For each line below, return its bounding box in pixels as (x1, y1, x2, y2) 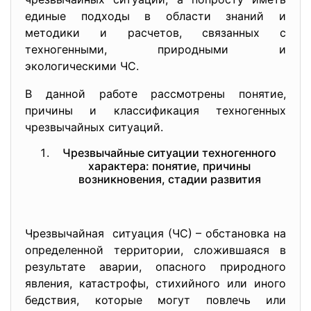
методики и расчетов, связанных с (25, 26, 286, 40)
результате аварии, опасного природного (25, 260, 286, 274)
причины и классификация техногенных (25, 103, 286, 117)
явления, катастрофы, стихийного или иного (25, 276, 286, 290)
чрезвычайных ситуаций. (25, 120, 163, 134)
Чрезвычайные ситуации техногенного (62, 146, 276, 160)
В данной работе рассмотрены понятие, (25, 87, 286, 101)
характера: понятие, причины (88, 159, 251, 173)
